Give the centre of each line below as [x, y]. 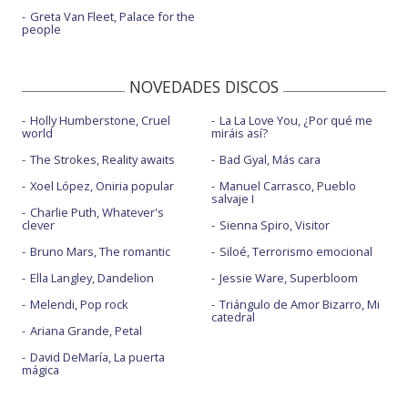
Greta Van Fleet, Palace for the [112, 17]
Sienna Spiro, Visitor [274, 225]
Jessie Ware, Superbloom [288, 278]
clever [38, 225]
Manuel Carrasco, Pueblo [287, 186]
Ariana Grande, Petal [86, 331]
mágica [41, 370]
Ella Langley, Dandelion [92, 278]
